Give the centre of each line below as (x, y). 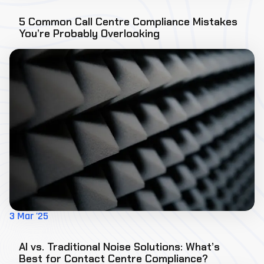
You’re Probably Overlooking (89, 34)
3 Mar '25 (29, 217)
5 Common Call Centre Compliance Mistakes (128, 22)
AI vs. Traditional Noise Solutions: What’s (119, 247)
